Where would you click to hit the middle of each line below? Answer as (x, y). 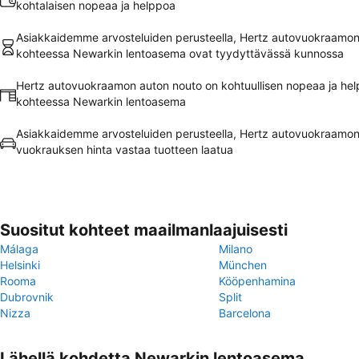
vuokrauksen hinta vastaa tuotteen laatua (125, 149)
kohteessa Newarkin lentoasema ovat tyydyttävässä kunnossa (180, 53)
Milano (236, 249)
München (243, 265)
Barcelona (245, 313)
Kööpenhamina (257, 281)
